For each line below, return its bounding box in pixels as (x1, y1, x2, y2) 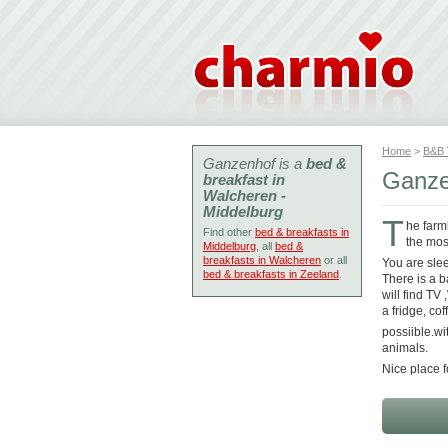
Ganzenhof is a (203, 155, 306, 172)
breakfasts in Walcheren (203, 254, 321, 266)
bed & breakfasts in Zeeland (203, 268, 339, 280)
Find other (203, 226, 255, 238)
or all (321, 254, 347, 266)
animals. (382, 341, 428, 355)
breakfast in (203, 171, 285, 188)
